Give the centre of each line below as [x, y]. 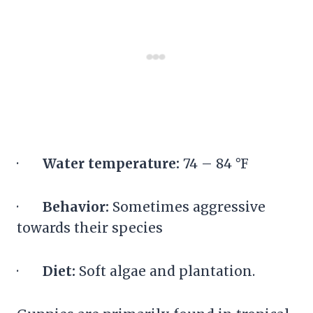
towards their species [90, 227]
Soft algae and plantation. [167, 271]
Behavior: [78, 206]
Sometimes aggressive [189, 206]
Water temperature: [113, 163]
